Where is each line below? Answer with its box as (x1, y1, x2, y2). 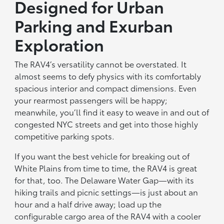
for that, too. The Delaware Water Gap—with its (14, 174, 194, 186)
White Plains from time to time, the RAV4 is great (14, 162, 197, 174)
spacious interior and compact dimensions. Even (14, 82, 197, 94)
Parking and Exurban (14, 14, 173, 37)
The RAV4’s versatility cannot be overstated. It (14, 58, 187, 70)
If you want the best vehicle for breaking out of (14, 150, 190, 162)
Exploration (14, 33, 104, 56)
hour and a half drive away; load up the (14, 198, 162, 210)
